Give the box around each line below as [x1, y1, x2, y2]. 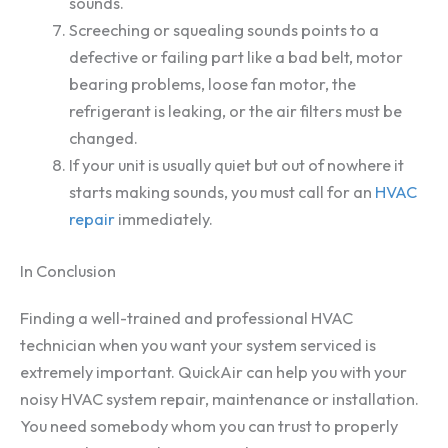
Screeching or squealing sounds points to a [69, 20, 380, 41]
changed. [69, 128, 139, 149]
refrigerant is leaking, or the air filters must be [69, 101, 403, 122]
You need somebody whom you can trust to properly [20, 415, 398, 436]
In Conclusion [20, 260, 116, 281]
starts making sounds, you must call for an [69, 182, 376, 203]
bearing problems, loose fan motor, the [69, 74, 357, 95]
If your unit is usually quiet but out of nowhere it [69, 155, 405, 176]
